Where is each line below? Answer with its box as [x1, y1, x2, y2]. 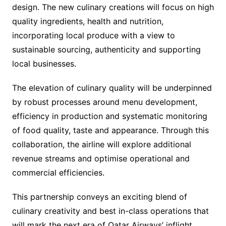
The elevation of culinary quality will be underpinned [12, 83, 212, 93]
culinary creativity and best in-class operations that [12, 206, 209, 216]
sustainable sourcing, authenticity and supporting [12, 44, 201, 55]
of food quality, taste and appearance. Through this [12, 125, 209, 136]
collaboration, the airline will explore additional [12, 139, 191, 150]
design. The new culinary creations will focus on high [12, 2, 214, 13]
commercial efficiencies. [12, 167, 104, 178]
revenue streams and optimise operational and [12, 153, 190, 164]
